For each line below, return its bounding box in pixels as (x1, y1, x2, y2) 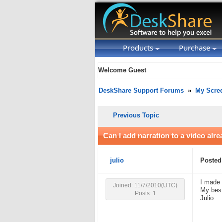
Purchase (179, 43, 212, 53)
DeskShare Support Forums (99, 87, 184, 94)
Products (123, 43, 155, 53)
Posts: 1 (134, 190, 156, 197)
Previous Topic (113, 111, 159, 119)
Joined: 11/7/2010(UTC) (113, 182, 177, 189)
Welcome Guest (98, 67, 146, 74)
